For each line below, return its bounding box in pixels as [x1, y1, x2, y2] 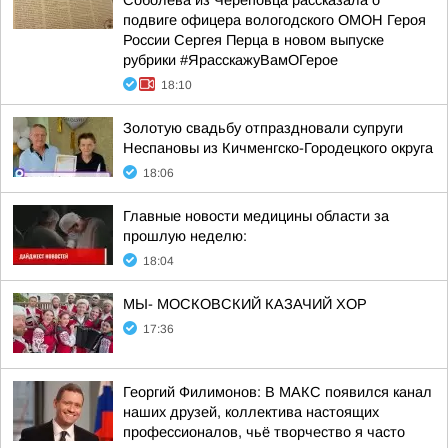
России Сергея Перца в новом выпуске [123, 32, 384, 48]
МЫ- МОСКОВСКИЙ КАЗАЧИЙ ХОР [123, 296, 367, 312]
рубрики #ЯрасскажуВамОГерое [123, 52, 338, 68]
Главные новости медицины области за [123, 208, 389, 224]
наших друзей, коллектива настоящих [123, 404, 379, 420]
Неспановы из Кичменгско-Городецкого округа [123, 140, 433, 156]
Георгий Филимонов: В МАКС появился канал [123, 384, 432, 400]
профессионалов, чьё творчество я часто [123, 424, 405, 440]
